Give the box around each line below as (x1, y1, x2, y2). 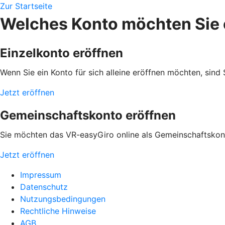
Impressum (20, 170, 61, 180)
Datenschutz (20, 182, 68, 192)
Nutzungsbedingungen (20, 194, 105, 204)
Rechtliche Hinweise (20, 206, 96, 216)
